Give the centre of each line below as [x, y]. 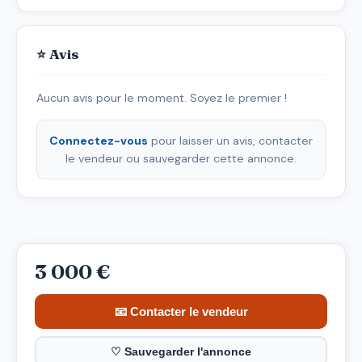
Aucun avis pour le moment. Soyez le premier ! [162, 97]
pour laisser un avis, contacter [230, 140]
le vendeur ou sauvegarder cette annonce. [181, 158]
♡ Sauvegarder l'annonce [181, 352]
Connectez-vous [99, 140]
